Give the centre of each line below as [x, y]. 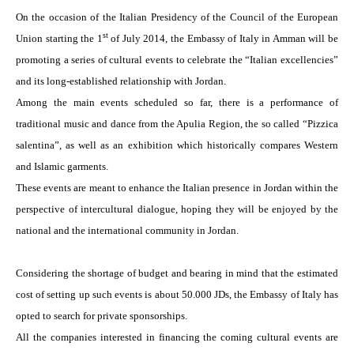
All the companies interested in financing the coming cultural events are [177, 337]
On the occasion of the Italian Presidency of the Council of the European [177, 17]
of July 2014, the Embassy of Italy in [190, 38]
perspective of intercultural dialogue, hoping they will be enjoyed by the [177, 209]
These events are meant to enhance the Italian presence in [140, 188]
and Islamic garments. [62, 166]
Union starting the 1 [59, 38]
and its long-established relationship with [105, 81]
